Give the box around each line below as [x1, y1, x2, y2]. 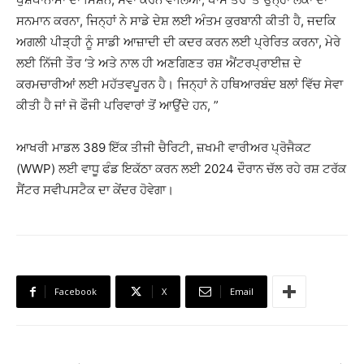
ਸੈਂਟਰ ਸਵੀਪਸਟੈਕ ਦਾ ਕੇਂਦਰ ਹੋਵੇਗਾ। [16, 182, 174, 197]
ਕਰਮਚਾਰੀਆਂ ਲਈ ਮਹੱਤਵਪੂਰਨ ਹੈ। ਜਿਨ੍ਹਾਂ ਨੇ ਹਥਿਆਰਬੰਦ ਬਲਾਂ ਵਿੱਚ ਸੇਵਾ [16, 76, 343, 92]
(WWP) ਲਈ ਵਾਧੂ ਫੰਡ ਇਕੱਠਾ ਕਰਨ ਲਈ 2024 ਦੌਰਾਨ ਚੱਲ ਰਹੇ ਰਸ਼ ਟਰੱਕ [16, 161, 346, 176]
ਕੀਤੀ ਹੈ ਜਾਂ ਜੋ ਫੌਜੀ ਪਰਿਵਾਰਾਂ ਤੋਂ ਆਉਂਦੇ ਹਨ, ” [16, 97, 219, 113]
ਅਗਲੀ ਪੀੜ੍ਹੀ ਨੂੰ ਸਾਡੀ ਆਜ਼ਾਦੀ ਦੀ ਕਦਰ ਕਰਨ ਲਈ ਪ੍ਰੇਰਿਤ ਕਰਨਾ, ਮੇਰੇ [16, 34, 340, 50]
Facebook [54, 285, 97, 297]
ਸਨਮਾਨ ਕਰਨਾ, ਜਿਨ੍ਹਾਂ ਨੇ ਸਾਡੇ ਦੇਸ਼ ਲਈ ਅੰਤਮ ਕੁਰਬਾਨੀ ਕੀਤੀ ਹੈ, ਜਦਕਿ [16, 13, 336, 28]
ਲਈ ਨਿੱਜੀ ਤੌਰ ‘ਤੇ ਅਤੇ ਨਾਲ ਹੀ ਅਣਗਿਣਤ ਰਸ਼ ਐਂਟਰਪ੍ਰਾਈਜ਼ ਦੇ [16, 55, 301, 71]
